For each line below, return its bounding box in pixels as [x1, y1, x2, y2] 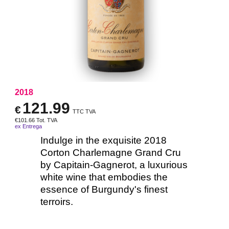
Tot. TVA [36, 117, 57, 123]
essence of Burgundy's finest [40, 184, 168, 195]
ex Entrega [15, 123, 42, 129]
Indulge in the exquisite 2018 [40, 134, 167, 146]
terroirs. [40, 196, 73, 207]
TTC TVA [73, 108, 96, 114]
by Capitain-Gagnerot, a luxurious [40, 159, 188, 170]
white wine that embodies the [40, 171, 168, 182]
